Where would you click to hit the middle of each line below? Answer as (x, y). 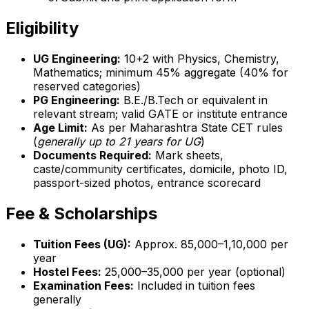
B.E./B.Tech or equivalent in (194, 100)
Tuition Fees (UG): (82, 244)
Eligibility (42, 28)
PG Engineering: (77, 100)
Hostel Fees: (67, 271)
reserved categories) (87, 87)
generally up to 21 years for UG (119, 142)
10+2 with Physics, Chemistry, (200, 59)
